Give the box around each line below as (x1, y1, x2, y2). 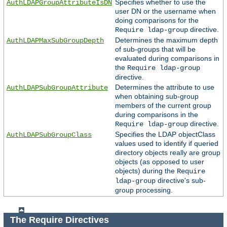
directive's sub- (155, 176, 206, 185)
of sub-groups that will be (115, 45, 196, 54)
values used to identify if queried (115, 139, 218, 148)
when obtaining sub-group (115, 92, 199, 101)
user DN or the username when (115, 7, 216, 16)
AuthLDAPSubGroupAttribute (6, 84, 108, 92)
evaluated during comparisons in (115, 54, 219, 63)
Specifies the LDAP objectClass (115, 130, 215, 139)
